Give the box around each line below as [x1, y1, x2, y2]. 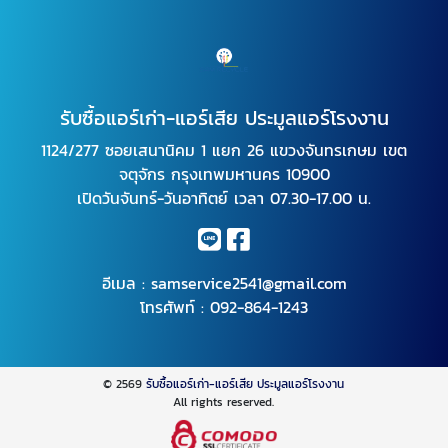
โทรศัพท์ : [140, 295, 210, 320]
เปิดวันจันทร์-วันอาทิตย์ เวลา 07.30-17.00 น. [77, 186, 371, 211]
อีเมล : [101, 271, 151, 296]
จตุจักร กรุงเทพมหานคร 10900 [118, 162, 330, 187]
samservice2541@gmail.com [150, 271, 347, 296]
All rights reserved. [173, 393, 275, 412]
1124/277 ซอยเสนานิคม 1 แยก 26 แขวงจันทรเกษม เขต [41, 138, 407, 163]
